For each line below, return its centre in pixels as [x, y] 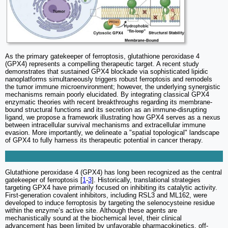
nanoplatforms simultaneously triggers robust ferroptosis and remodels [109, 79]
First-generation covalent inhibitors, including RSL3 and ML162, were [106, 195]
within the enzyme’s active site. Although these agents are [91, 210]
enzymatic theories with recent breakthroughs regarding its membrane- [109, 102]
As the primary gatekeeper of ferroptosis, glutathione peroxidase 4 [102, 56]
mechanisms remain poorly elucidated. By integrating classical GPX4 [107, 94]
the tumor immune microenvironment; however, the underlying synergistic [113, 87]
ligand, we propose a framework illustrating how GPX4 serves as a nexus [113, 117]
